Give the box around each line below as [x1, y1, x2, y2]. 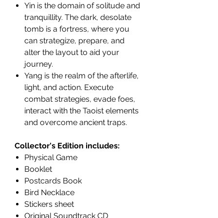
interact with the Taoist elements [24, 106, 139, 116]
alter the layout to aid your [24, 48, 119, 57]
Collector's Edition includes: [15, 141, 120, 151]
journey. [24, 59, 53, 69]
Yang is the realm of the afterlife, [24, 71, 139, 81]
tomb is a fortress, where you [24, 24, 129, 34]
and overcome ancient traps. [24, 118, 127, 127]
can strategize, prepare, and [24, 36, 125, 46]
